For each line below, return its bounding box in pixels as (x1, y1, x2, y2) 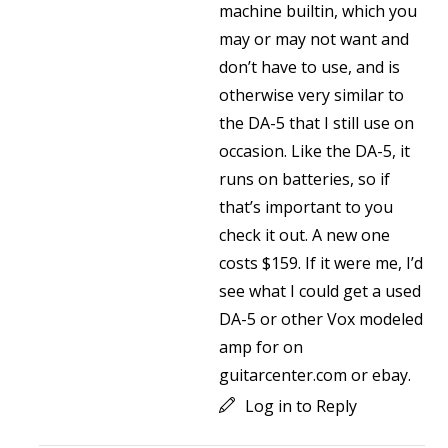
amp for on (219, 336, 303, 358)
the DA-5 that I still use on (219, 112, 414, 134)
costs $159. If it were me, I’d (219, 252, 423, 274)
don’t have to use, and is (219, 56, 400, 78)
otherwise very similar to (219, 84, 404, 106)
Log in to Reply (245, 395, 357, 417)
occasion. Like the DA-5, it (219, 140, 410, 162)
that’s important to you (219, 196, 393, 218)
